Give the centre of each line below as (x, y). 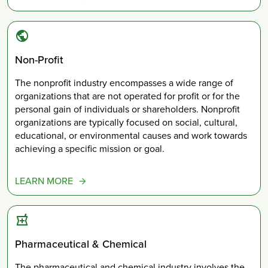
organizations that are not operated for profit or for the (127, 96)
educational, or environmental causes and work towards (131, 135)
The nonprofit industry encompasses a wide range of (124, 83)
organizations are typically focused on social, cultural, (126, 122)
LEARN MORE (44, 181)
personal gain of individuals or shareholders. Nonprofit (127, 109)
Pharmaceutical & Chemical (81, 244)
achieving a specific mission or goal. (90, 148)
